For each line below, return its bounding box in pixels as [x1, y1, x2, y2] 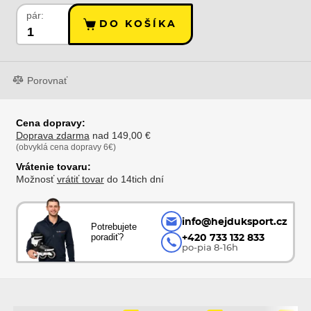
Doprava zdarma [15, 130, 90, 142]
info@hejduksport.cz [181, 216, 287, 227]
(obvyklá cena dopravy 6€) [15, 142, 116, 153]
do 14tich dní [103, 173, 164, 185]
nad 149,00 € [89, 130, 151, 142]
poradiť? [91, 232, 124, 243]
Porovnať [27, 74, 68, 86]
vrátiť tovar [56, 173, 104, 185]
